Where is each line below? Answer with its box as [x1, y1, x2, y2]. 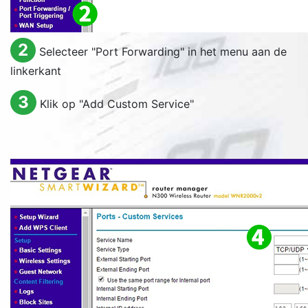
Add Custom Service [82, 97, 190, 111]
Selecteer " [38, 45, 96, 58]
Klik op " [39, 97, 82, 111]
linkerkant [10, 64, 61, 78]
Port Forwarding [95, 45, 180, 58]
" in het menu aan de [179, 45, 287, 58]
